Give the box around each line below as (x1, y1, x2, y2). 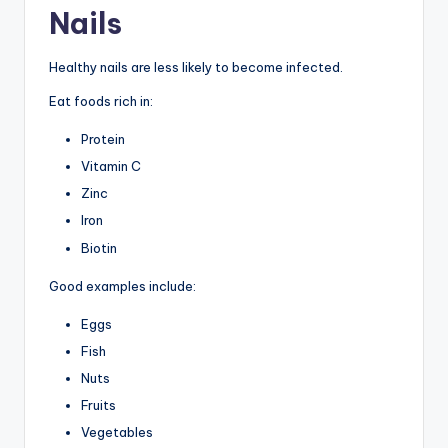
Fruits (81, 396, 116, 413)
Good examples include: (49, 277, 196, 294)
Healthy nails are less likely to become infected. (49, 59, 343, 76)
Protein (81, 131, 125, 148)
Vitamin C (81, 158, 141, 175)
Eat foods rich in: (49, 93, 153, 110)
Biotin (81, 239, 117, 256)
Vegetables (81, 424, 153, 441)
